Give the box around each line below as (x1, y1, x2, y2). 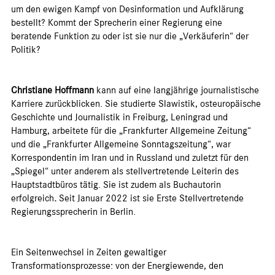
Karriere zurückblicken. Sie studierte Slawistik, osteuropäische (11, 97, 261, 110)
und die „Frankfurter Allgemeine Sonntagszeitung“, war (11, 137, 231, 150)
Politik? (11, 43, 41, 56)
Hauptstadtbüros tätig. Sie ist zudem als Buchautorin (11, 178, 221, 191)
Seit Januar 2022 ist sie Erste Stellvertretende (56, 192, 244, 204)
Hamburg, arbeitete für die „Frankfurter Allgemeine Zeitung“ (11, 124, 251, 137)
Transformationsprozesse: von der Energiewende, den (11, 259, 223, 272)
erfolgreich (11, 192, 54, 204)
